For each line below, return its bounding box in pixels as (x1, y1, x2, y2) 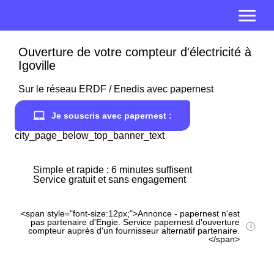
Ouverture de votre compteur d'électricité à (18, 45, 251, 59)
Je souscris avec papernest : (51, 111, 172, 120)
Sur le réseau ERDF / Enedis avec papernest (18, 84, 213, 94)
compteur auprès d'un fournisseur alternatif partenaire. (28, 226, 240, 235)
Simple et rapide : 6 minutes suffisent (33, 165, 192, 175)
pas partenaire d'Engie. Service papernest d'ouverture (31, 217, 240, 227)
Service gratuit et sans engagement (33, 174, 186, 185)
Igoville (18, 59, 56, 72)
